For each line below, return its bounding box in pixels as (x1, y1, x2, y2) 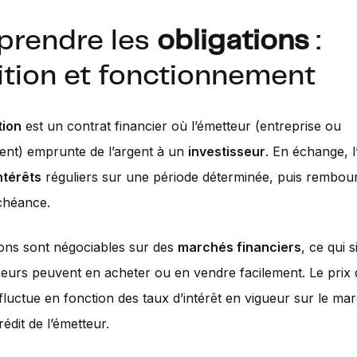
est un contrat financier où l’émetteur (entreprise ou (22, 118, 341, 134)
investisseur (188, 143, 265, 159)
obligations (157, 28, 309, 55)
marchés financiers (178, 239, 301, 255)
